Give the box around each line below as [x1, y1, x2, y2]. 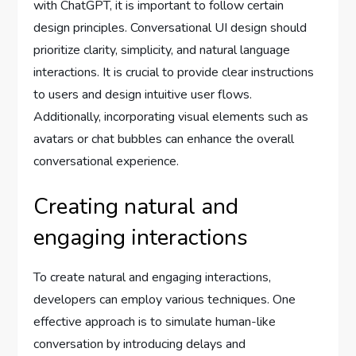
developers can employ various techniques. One [33, 291, 296, 308]
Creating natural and [33, 192, 239, 222]
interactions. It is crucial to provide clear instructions [33, 64, 315, 81]
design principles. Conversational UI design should [33, 19, 308, 37]
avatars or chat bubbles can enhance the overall [33, 130, 295, 148]
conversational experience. [33, 153, 180, 170]
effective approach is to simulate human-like [33, 313, 277, 331]
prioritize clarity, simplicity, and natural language [33, 41, 291, 59]
